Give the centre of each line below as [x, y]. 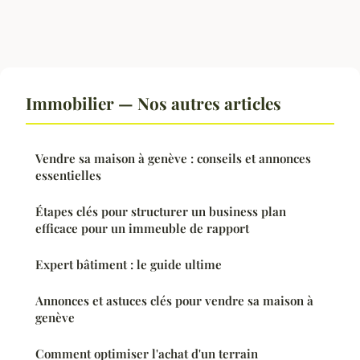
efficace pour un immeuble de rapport [142, 228]
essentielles [68, 175]
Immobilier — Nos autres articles [153, 102]
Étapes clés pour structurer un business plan [161, 211]
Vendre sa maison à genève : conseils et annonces [173, 158]
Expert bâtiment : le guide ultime [129, 264]
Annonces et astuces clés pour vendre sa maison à [174, 300]
